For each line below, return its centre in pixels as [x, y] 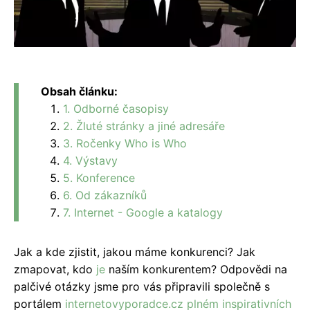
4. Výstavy [90, 160]
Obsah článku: [79, 91]
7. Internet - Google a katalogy [143, 212]
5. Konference [99, 177]
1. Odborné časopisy [116, 108]
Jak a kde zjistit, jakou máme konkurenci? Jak [135, 252]
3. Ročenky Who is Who [125, 143]
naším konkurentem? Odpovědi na [196, 269]
